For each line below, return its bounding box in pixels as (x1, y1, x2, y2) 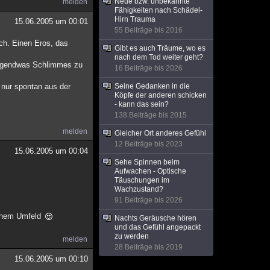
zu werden (115, 232, 149, 240)
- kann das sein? (115, 100, 169, 108)
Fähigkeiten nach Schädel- (115, 6, 202, 14)
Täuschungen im (115, 176, 169, 184)
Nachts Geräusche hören (115, 214, 196, 222)
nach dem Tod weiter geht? (115, 53, 203, 61)
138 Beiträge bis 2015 (115, 111, 187, 119)
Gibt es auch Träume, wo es (115, 44, 206, 52)
